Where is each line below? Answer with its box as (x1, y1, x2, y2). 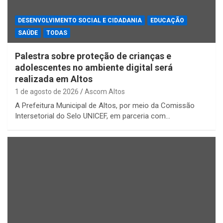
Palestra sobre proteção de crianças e (15, 50, 171, 61)
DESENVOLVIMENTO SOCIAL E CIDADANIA (18, 16, 142, 24)
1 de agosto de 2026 (15, 87, 79, 96)
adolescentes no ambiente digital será (15, 62, 173, 73)
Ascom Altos (85, 87, 125, 96)
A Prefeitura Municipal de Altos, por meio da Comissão (15, 101, 195, 110)
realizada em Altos (15, 73, 93, 84)
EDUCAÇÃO (150, 16, 184, 24)
